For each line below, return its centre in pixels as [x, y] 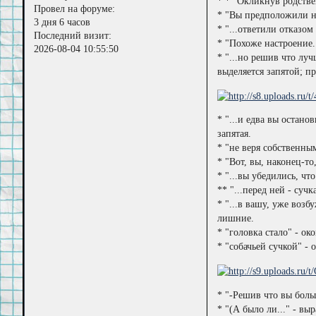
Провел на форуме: [75, 8]
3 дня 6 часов [62, 22]
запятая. [234, 134]
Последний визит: [73, 35]
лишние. [235, 219]
